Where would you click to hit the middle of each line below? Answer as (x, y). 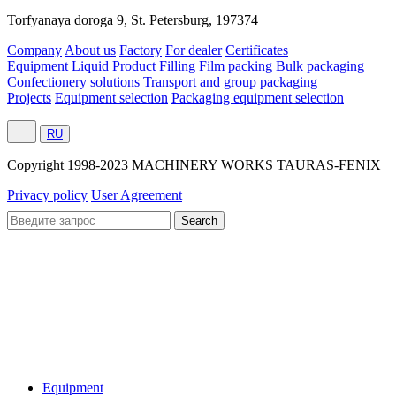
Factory (141, 50)
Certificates (257, 50)
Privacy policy (47, 195)
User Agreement (137, 195)
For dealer (194, 50)
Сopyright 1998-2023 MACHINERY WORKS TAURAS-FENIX (194, 165)
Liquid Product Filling (133, 66)
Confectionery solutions (73, 82)
